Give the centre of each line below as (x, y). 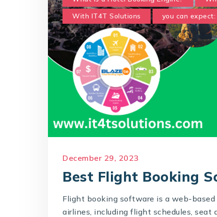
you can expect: (189, 16)
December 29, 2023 (101, 158)
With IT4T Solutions (107, 16)
